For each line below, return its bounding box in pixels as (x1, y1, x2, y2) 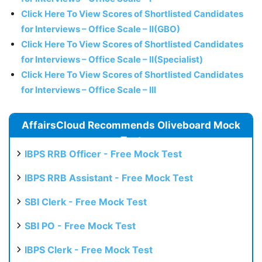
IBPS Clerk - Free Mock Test (25, 243, 153, 256)
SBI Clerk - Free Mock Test (25, 195, 147, 208)
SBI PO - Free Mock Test (25, 219, 136, 232)
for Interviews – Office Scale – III (21, 84, 156, 95)
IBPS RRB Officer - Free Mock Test (25, 147, 182, 160)
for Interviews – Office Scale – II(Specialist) (21, 53, 203, 65)
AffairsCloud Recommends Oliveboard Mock (22, 119, 240, 131)
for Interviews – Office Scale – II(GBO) (21, 23, 180, 35)
